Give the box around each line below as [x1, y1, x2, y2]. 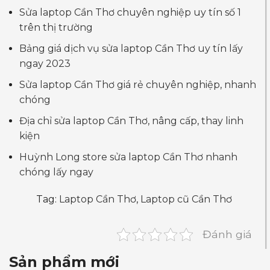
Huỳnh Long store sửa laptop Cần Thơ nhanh [19, 151, 237, 163]
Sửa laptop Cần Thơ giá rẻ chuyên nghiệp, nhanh [19, 79, 256, 91]
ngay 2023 [19, 58, 71, 70]
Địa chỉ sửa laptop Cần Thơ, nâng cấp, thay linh [19, 115, 243, 127]
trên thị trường [19, 22, 93, 34]
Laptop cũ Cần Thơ [140, 193, 232, 206]
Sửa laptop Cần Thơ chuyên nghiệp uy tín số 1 [19, 7, 241, 19]
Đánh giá [202, 228, 252, 241]
